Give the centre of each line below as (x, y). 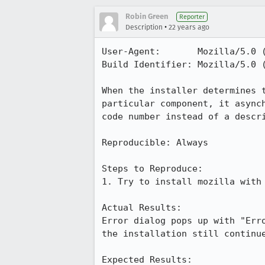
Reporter (192, 17)
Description (144, 27)
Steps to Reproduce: (152, 169)
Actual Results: (147, 208)
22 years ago (189, 27)
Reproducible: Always (155, 143)
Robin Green (147, 16)
